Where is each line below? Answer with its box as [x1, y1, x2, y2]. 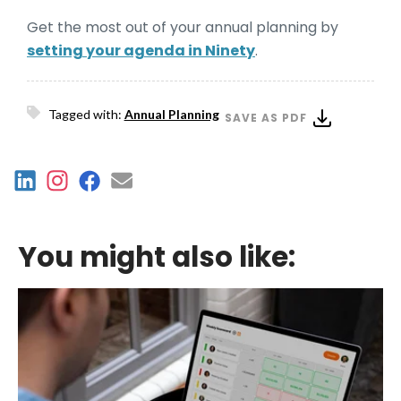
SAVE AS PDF [224, 110, 307, 126]
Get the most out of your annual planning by [27, 16, 338, 38]
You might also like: [18, 236, 295, 277]
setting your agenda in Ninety [27, 39, 255, 61]
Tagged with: [45, 107, 124, 123]
